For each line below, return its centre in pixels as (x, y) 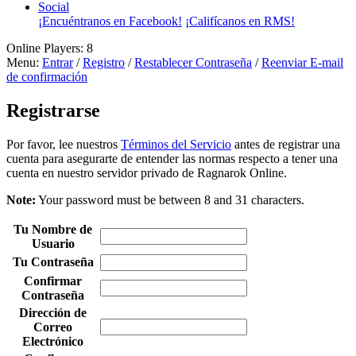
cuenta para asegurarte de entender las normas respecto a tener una (172, 158)
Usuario (53, 243)
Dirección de (53, 312)
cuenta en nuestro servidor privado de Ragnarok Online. (147, 172)
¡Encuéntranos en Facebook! (110, 21)
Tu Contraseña (53, 261)
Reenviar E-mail (302, 62)
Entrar (58, 62)
